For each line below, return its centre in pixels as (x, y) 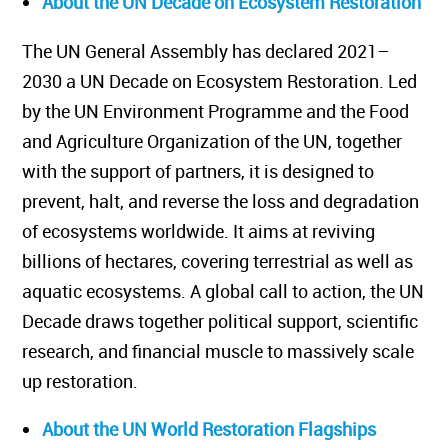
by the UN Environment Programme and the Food (230, 111)
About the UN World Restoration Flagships (223, 429)
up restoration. (94, 381)
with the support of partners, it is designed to (212, 171)
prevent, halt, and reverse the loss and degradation (235, 201)
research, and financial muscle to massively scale (232, 351)
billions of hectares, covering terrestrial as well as (232, 261)
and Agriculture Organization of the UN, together (226, 141)
